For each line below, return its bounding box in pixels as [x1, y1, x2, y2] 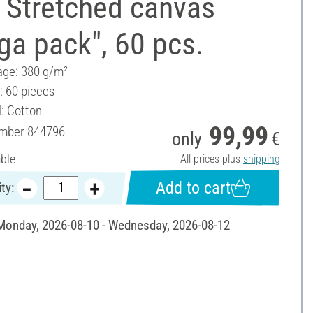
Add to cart [155, 177, 231, 198]
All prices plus [180, 152, 243, 166]
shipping [242, 152, 280, 166]
